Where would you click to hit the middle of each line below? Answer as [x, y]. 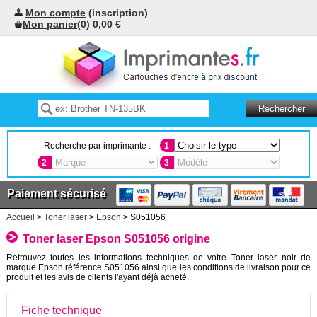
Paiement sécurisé [57, 194]
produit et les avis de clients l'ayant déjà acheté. [97, 277]
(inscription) [117, 13]
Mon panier [50, 24]
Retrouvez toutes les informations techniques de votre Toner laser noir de [158, 257]
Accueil [20, 217]
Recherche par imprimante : [97, 145]
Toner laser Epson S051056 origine [116, 239]
